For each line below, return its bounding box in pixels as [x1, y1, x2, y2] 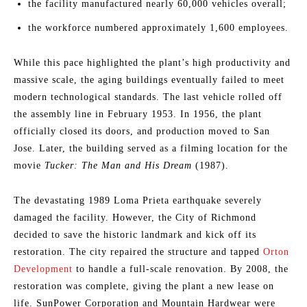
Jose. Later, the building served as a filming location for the [14, 143, 288, 153]
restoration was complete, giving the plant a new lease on [14, 280, 274, 291]
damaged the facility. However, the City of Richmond [14, 212, 256, 223]
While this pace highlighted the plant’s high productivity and [14, 57, 291, 68]
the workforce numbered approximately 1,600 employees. [28, 22, 288, 33]
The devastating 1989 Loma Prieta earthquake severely [14, 195, 262, 206]
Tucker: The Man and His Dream [45, 160, 192, 171]
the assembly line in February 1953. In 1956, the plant [14, 108, 262, 119]
